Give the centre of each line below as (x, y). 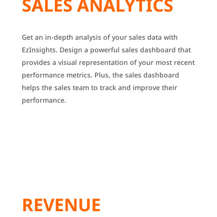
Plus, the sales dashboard (136, 75)
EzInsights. (39, 50)
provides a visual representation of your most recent (108, 62)
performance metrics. (57, 75)
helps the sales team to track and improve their (99, 88)
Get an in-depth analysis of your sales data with (100, 37)
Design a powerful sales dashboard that (124, 50)
